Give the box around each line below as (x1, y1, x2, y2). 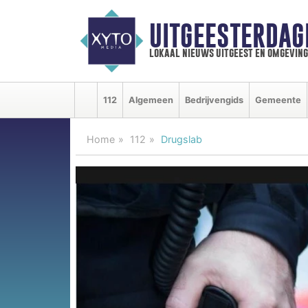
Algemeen (129, 94, 173, 105)
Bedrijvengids (185, 94, 243, 105)
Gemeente (255, 94, 301, 105)
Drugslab (161, 133, 202, 145)
